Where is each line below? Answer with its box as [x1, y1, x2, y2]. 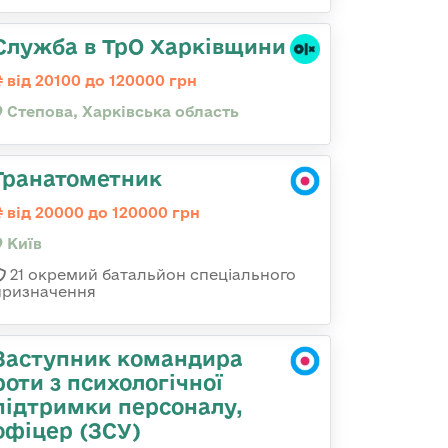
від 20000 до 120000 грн [3, 204, 200, 221]
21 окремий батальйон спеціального [6, 266, 296, 283]
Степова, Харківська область [3, 103, 239, 120]
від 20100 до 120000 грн [3, 72, 197, 89]
